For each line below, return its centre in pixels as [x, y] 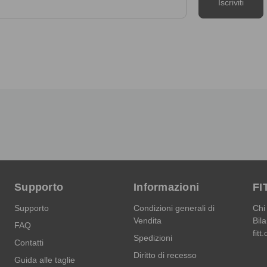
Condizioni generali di [174, 208]
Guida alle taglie [45, 260]
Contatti [29, 242]
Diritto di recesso [165, 255]
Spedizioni [153, 237]
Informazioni [166, 187]
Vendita [148, 220]
